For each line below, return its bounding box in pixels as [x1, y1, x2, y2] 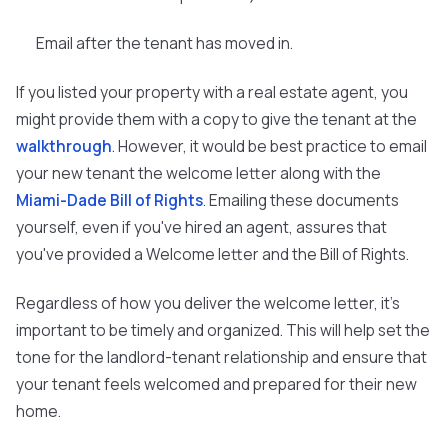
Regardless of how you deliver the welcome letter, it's [16, 292, 400, 314]
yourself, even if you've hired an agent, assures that [16, 216, 387, 238]
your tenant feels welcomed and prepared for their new [16, 373, 417, 395]
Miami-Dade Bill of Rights [16, 189, 203, 211]
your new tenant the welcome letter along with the [16, 162, 381, 184]
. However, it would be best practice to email [112, 135, 427, 157]
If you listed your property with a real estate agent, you [16, 81, 408, 103]
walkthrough [16, 135, 112, 157]
